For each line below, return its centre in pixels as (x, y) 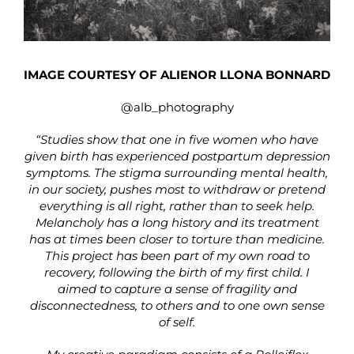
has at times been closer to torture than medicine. (177, 239)
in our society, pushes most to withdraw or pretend (177, 189)
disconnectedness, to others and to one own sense (177, 305)
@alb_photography (177, 107)
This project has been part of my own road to (177, 255)
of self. (177, 322)
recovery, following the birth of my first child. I (177, 272)
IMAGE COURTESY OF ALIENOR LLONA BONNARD (177, 74)
